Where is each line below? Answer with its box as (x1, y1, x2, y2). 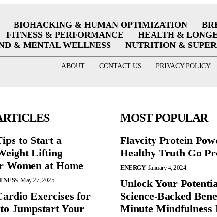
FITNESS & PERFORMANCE (6, 30, 124, 40)
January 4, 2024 (148, 163, 186, 171)
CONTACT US (99, 62, 141, 70)
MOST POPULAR (120, 111, 208, 124)
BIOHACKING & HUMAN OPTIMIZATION (13, 20, 187, 30)
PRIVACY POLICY (155, 62, 211, 70)
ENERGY (120, 163, 145, 171)
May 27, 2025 (20, 176, 54, 184)
